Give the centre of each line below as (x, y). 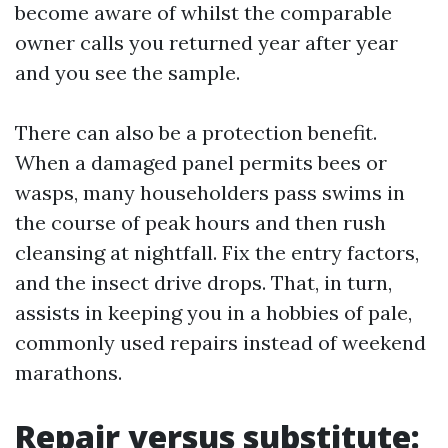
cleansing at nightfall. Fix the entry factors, (217, 252)
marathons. (68, 372)
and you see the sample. (127, 72)
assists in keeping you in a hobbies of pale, (213, 312)
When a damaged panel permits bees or (201, 162)
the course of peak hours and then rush (200, 222)
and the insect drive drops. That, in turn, (203, 282)
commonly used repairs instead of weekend (220, 342)
